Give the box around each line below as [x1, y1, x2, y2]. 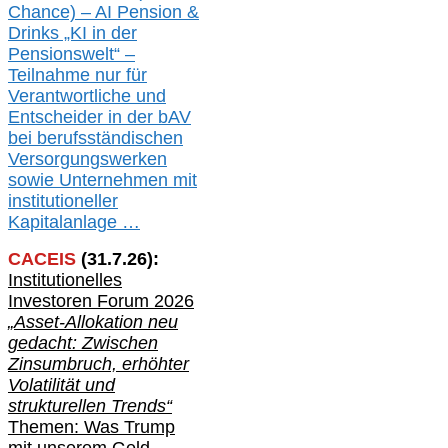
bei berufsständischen [8, 128, 183, 149]
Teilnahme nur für [8, 65, 147, 86]
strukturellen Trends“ [8, 396, 172, 417]
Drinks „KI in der [8, 23, 137, 44]
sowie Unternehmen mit [8, 170, 197, 191]
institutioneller [8, 191, 118, 212]
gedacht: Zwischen [8, 333, 158, 354]
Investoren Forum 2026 [8, 291, 194, 312]
